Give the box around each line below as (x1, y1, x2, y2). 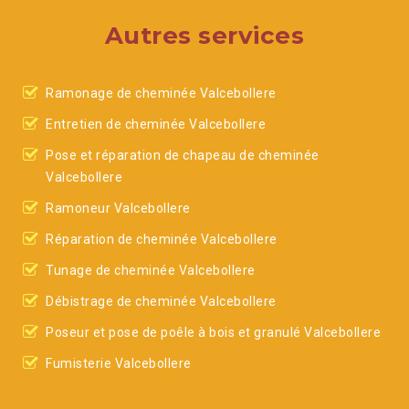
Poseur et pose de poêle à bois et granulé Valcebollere (46, 325, 381, 340)
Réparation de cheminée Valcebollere (46, 232, 278, 246)
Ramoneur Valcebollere (46, 201, 191, 215)
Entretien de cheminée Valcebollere (46, 117, 266, 131)
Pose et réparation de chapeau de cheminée (46, 148, 320, 163)
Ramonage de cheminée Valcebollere (46, 86, 277, 100)
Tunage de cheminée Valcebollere (46, 263, 256, 278)
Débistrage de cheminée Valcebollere (46, 294, 277, 309)
